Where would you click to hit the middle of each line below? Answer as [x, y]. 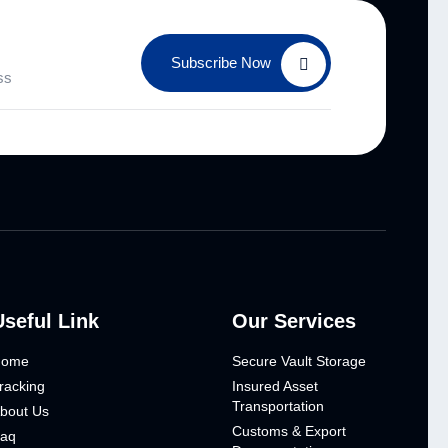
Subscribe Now [221, 62]
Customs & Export [288, 431]
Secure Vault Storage [298, 361]
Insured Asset [274, 386]
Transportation [277, 406]
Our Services [293, 321]
